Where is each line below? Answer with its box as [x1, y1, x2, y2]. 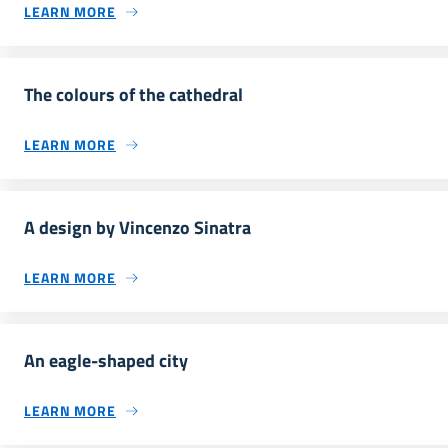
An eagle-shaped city [24, 347, 188, 374]
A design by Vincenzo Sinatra [24, 214, 251, 241]
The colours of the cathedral [24, 81, 243, 108]
